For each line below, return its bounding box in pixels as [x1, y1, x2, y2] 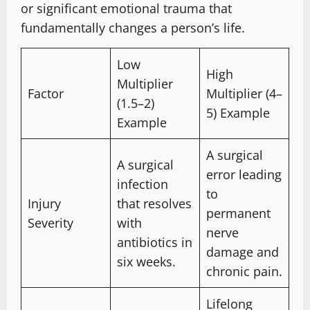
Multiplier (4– [206, 84, 282, 102]
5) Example [206, 104, 270, 121]
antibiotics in [117, 233, 192, 250]
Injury [28, 194, 61, 212]
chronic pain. [206, 262, 282, 280]
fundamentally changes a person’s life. [21, 19, 245, 36]
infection [117, 175, 168, 192]
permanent [206, 204, 271, 221]
